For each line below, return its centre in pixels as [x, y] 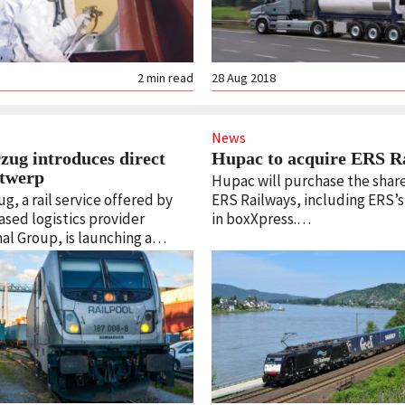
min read [170, 78]
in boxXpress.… [261, 218]
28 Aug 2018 [243, 78]
